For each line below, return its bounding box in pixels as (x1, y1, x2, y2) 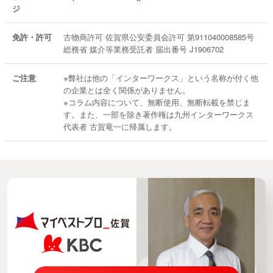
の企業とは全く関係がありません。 (63, 84, 191, 96)
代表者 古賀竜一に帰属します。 (63, 121, 177, 132)
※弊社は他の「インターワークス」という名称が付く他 (63, 72, 259, 83)
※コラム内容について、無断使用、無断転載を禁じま (63, 96, 251, 108)
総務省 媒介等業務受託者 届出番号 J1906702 (63, 43, 224, 55)
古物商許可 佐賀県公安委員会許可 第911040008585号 (63, 31, 255, 43)
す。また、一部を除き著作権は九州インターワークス (63, 108, 254, 120)
